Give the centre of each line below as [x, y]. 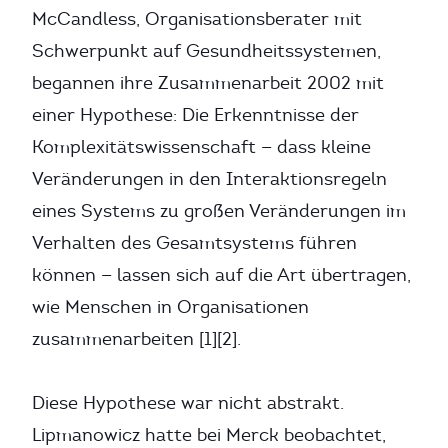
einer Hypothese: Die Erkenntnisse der [195, 115]
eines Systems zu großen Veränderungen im [219, 211]
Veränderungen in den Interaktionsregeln [209, 179]
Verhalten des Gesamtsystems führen [194, 243]
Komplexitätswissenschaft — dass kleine [201, 147]
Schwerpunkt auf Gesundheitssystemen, [206, 51]
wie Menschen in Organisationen [170, 307]
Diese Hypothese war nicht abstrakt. [188, 403]
